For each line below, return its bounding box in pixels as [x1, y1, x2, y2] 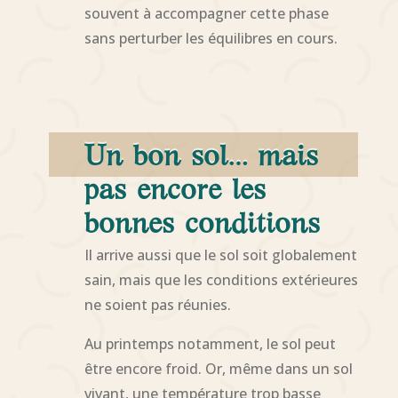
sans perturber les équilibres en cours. [84, 28, 338, 48]
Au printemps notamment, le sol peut [84, 333, 336, 354]
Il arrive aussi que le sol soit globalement [84, 244, 357, 265]
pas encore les [84, 178, 266, 205]
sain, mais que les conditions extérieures [84, 269, 358, 290]
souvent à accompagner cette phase [84, 3, 329, 23]
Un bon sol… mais [84, 144, 318, 171]
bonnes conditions [84, 211, 320, 239]
